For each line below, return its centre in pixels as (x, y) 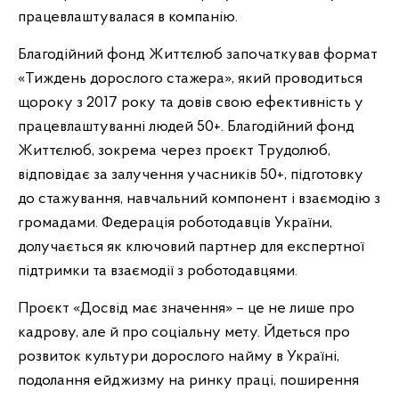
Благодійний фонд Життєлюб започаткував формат (198, 55)
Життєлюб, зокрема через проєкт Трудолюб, (174, 151)
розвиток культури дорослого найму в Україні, (179, 357)
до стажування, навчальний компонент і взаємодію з (199, 199)
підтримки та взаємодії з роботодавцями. (158, 271)
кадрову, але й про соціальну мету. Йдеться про (184, 333)
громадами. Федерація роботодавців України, (175, 223)
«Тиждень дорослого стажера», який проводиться (190, 79)
